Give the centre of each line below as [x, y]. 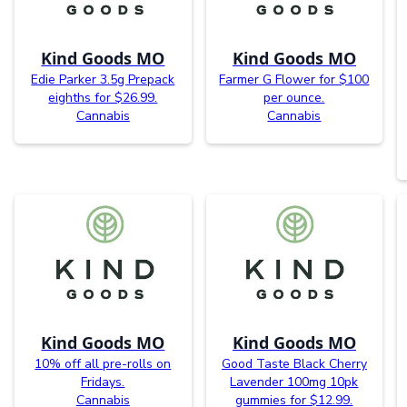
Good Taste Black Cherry [294, 364]
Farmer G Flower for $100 [294, 80]
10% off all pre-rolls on [103, 364]
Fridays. [103, 382]
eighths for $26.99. [103, 98]
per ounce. [294, 98]
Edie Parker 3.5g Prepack [103, 80]
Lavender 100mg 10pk [294, 382]
